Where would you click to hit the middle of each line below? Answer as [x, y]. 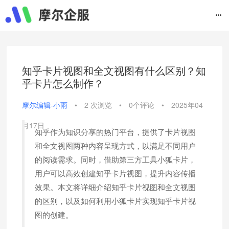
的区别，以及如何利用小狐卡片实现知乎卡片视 [116, 201]
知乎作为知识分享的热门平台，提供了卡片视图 [116, 132]
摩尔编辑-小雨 [45, 105]
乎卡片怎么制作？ [63, 83]
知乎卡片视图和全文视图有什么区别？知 [114, 70]
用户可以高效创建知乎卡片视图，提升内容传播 [116, 174]
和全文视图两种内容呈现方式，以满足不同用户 [116, 146]
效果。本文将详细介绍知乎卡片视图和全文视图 [116, 188]
